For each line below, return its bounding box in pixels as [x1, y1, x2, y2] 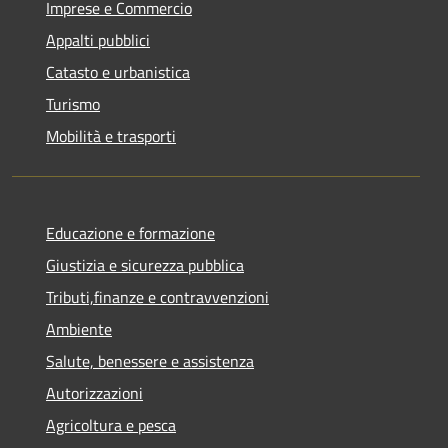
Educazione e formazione [46, 220, 215, 245]
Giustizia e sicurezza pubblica [46, 252, 244, 277]
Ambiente [46, 316, 112, 341]
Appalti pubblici [46, 27, 150, 52]
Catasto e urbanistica [46, 59, 190, 84]
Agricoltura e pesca [46, 412, 176, 437]
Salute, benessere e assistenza [46, 348, 254, 373]
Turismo [46, 91, 100, 116]
